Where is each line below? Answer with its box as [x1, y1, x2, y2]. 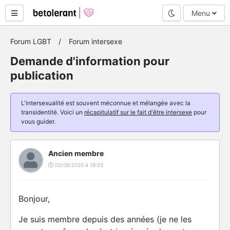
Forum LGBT [10, 37, 51, 46]
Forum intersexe [69, 37, 122, 46]
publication [10, 69, 73, 82]
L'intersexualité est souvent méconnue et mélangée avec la [21, 99, 190, 107]
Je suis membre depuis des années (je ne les [18, 214, 191, 224]
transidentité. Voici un [21, 108, 84, 116]
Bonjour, [18, 194, 50, 204]
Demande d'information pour [10, 54, 169, 68]
